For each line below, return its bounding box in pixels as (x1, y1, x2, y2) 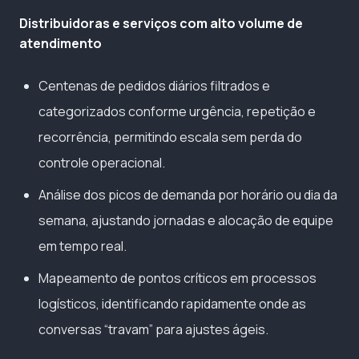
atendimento (19, 34, 102, 52)
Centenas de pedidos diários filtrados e (38, 76, 270, 95)
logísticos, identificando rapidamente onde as (38, 294, 306, 313)
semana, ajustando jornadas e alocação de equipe (38, 211, 333, 229)
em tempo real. (38, 236, 127, 255)
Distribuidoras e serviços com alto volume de (19, 14, 303, 32)
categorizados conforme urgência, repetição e (38, 102, 316, 120)
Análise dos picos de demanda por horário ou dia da (38, 185, 337, 204)
